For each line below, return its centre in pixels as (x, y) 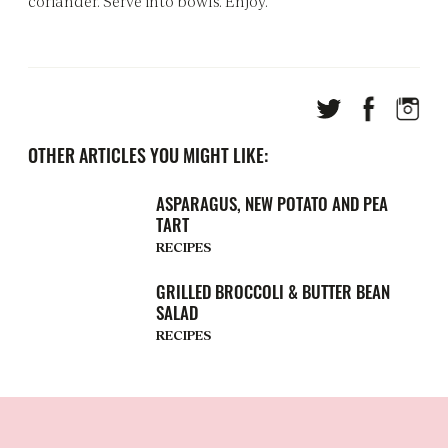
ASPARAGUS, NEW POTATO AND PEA (272, 204)
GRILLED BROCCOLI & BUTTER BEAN (273, 292)
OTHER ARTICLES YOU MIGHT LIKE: (148, 155)
